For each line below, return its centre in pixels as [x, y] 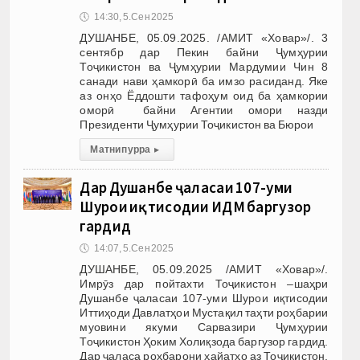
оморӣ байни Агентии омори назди [204, 110]
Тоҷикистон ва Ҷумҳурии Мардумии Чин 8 [204, 66]
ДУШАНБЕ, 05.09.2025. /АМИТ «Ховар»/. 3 [204, 37]
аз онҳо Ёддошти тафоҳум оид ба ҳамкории [204, 95]
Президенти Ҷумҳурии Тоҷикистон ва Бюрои [197, 124]
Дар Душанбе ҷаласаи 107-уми [186, 187]
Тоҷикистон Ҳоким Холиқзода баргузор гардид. [204, 341]
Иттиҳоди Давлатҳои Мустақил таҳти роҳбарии [204, 312]
